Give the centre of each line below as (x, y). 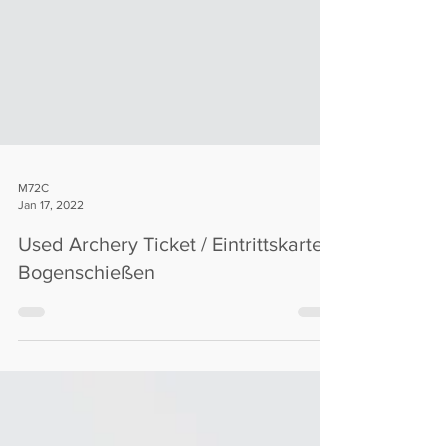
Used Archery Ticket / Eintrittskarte (170, 304)
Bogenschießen (86, 332)
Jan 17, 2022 (51, 264)
